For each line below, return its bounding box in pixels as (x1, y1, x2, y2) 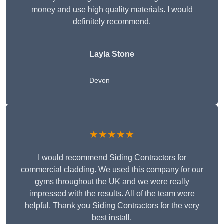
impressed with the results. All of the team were (29, 189, 195, 198)
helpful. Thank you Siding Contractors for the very (24, 201, 199, 210)
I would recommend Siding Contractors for (37, 153, 186, 162)
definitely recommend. (73, 17, 151, 26)
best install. (92, 213, 132, 222)
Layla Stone (89, 50, 134, 59)
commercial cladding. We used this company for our (20, 165, 203, 174)
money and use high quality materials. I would (31, 5, 193, 14)
